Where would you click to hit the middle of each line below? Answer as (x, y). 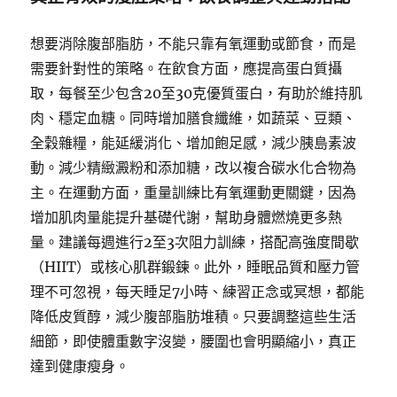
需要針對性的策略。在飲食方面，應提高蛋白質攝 (187, 68)
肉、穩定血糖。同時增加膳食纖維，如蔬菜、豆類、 (194, 118)
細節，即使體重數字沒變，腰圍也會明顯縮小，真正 (194, 341)
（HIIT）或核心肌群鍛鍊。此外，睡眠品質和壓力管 (195, 267)
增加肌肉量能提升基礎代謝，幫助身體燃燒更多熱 (187, 217)
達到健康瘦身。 (80, 366)
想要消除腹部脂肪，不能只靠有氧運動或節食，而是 (194, 43)
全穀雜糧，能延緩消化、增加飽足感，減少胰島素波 (194, 143)
